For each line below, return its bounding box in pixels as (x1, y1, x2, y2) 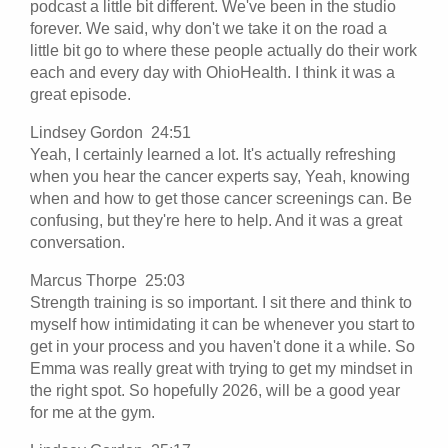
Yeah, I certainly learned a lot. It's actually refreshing (30, 145, 396, 163)
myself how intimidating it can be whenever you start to (30, 315, 415, 333)
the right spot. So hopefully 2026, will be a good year (30, 381, 400, 399)
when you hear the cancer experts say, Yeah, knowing (30, 167, 410, 185)
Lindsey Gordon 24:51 (30, 123, 199, 141)
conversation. (30, 233, 125, 251)
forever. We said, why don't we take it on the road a (30, 19, 387, 37)
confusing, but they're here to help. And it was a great (30, 211, 402, 229)
